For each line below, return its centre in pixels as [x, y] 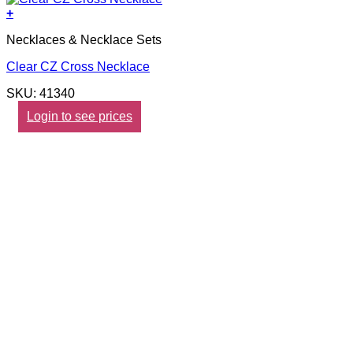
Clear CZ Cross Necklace [78, 67]
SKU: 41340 [41, 94]
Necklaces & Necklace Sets [84, 40]
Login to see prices [80, 117]
